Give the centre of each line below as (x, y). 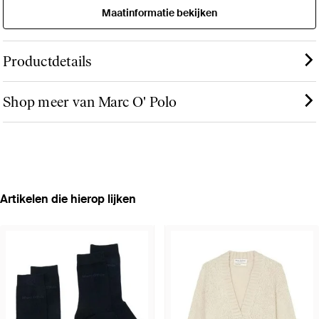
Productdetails (47, 62)
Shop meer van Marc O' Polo (90, 102)
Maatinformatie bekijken (159, 13)
